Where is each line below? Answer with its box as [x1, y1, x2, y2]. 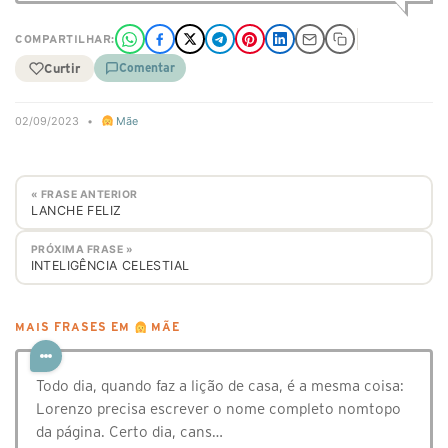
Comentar [119, 61, 175, 74]
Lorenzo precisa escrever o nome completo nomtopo [36, 400, 401, 418]
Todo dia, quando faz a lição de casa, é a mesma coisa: [36, 377, 404, 395]
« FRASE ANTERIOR [30, 187, 138, 201]
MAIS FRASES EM [15, 321, 134, 334]
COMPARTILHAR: [15, 33, 115, 45]
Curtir [44, 61, 80, 75]
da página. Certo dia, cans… [36, 423, 223, 441]
